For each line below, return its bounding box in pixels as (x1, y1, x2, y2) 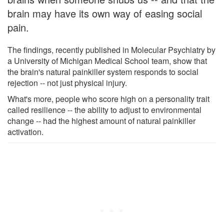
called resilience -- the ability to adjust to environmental (7, 103, 201, 115)
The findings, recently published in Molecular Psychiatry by (7, 43, 215, 55)
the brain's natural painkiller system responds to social (7, 65, 198, 77)
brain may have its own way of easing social (7, 5, 202, 20)
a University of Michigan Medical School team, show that (7, 54, 207, 66)
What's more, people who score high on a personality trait (7, 92, 209, 104)
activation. (7, 125, 43, 137)
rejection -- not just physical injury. (7, 76, 127, 88)
